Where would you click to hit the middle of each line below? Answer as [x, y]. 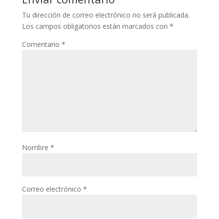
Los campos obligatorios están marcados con [96, 26]
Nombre [36, 147]
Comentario [42, 44]
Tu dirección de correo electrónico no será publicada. [106, 15]
